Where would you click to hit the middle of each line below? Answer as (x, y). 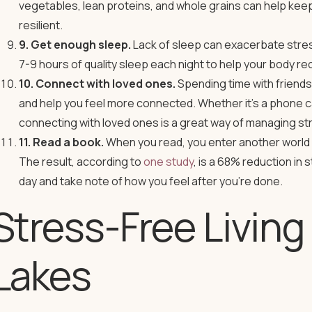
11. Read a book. (62, 142)
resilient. (40, 25)
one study (168, 162)
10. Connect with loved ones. (97, 84)
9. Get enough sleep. (75, 45)
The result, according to (81, 162)
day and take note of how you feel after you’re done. (151, 181)
